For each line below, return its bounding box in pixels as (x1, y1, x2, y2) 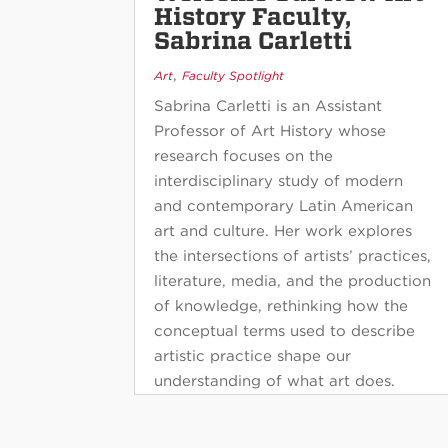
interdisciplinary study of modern (154, 172, 404, 191)
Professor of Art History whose (154, 122, 387, 141)
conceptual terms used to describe (154, 322, 416, 341)
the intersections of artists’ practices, (154, 247, 432, 266)
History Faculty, (154, 2, 352, 32)
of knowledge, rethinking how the (154, 297, 409, 316)
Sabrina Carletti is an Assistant (154, 97, 383, 116)
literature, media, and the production (154, 272, 432, 291)
